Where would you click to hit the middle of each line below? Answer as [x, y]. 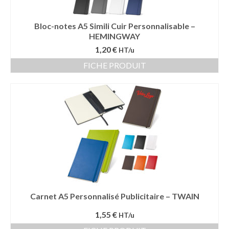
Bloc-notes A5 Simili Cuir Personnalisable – [114, 26]
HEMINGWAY [114, 36]
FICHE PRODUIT [114, 65]
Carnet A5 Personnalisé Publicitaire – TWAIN [114, 196]
